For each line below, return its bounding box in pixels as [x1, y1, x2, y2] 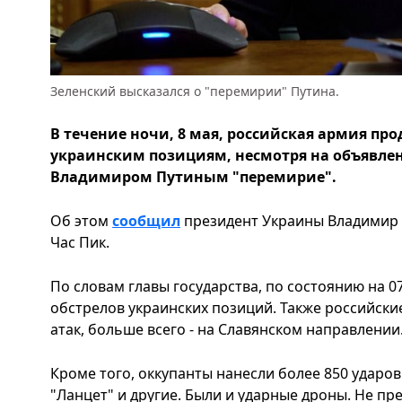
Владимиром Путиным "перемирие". [50, 167, 336, 187]
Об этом [50, 211, 112, 231]
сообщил [112, 211, 180, 231]
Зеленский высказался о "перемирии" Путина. [50, 83, 339, 100]
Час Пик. [50, 232, 109, 252]
